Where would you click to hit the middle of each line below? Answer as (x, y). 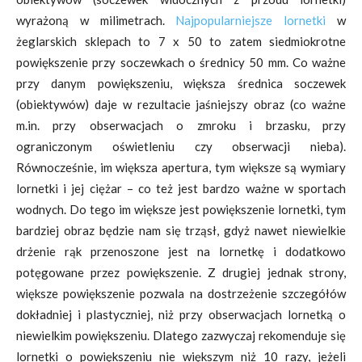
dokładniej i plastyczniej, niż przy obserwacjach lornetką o (181, 314)
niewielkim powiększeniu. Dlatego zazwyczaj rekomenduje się (181, 335)
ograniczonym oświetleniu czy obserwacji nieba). (181, 146)
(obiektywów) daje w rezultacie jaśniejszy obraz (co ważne (181, 104)
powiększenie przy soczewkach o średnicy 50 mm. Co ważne (181, 62)
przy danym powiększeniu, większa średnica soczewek (181, 83)
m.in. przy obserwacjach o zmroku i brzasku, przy (181, 125)
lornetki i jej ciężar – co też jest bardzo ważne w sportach (181, 188)
